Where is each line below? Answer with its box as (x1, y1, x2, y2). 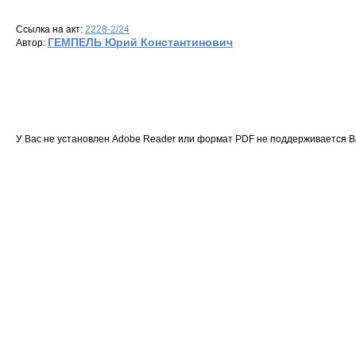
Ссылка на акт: (16, 24, 85, 35)
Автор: (16, 37, 48, 48)
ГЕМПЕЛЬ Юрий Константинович (48, 36, 233, 48)
